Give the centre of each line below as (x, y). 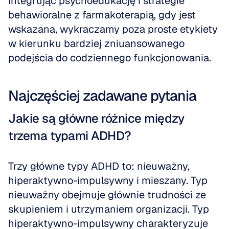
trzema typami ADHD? (70, 136)
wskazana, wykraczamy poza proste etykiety (113, 29)
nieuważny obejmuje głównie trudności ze (107, 195)
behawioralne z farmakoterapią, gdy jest (102, 15)
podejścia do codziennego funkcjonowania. (110, 58)
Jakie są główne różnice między (96, 118)
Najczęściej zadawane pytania (102, 96)
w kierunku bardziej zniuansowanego (96, 43)
